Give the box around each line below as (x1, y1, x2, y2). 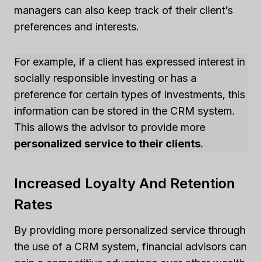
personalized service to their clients (14, 137, 201, 150)
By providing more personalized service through (14, 223, 246, 236)
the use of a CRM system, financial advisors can (14, 240, 247, 253)
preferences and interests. (14, 20, 139, 33)
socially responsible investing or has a (14, 71, 196, 84)
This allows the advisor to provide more (14, 120, 205, 133)
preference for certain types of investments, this (14, 88, 245, 101)
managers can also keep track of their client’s (14, 4, 233, 16)
